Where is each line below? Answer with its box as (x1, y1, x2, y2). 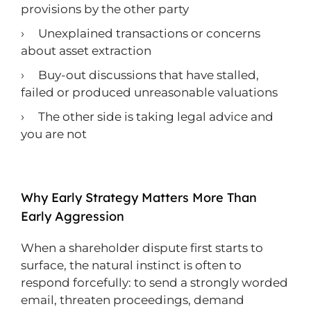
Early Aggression (21, 208, 124, 224)
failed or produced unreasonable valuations (21, 85, 278, 99)
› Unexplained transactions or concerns (21, 26, 260, 40)
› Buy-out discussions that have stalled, (21, 68, 259, 82)
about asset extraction (21, 44, 151, 58)
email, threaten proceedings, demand (21, 293, 244, 307)
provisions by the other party (21, 2, 189, 16)
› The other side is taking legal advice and (21, 110, 274, 124)
